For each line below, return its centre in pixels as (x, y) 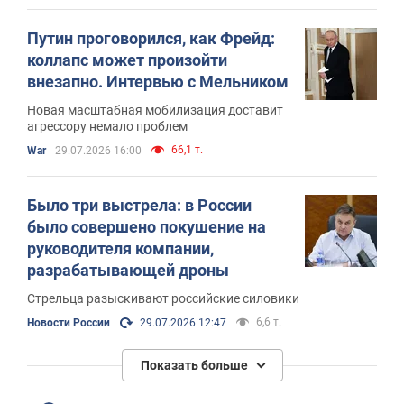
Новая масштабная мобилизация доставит (155, 110)
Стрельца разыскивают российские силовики (163, 298)
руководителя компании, (120, 248)
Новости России (69, 322)
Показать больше (194, 365)
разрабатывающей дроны (128, 270)
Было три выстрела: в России (139, 205)
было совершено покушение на (147, 226)
